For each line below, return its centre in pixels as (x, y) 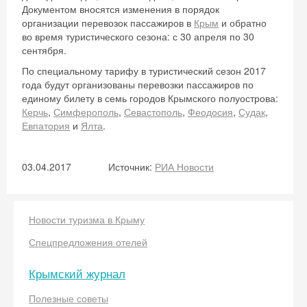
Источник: (132, 167)
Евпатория (46, 125)
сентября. (44, 50)
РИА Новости (184, 167)
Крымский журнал (77, 273)
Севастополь (153, 112)
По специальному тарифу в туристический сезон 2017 (144, 71)
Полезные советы (69, 298)
